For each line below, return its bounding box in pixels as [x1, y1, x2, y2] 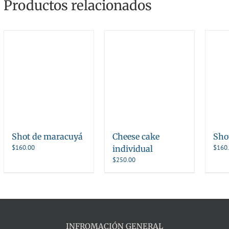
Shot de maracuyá [12, 131, 83, 142]
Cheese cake [112, 131, 159, 142]
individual [112, 143, 153, 154]
